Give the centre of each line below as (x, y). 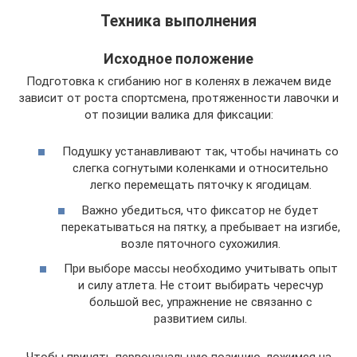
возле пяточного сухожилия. (200, 243)
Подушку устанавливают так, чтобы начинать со (200, 151)
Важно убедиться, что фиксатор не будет (200, 210)
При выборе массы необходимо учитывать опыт (200, 269)
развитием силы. (200, 319)
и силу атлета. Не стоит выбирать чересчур (200, 285)
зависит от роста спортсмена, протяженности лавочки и (178, 98)
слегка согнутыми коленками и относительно (200, 168)
